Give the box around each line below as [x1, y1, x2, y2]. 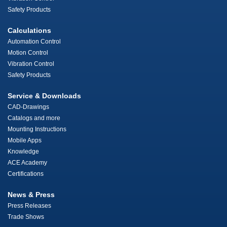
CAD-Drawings [8, 103, 49, 111]
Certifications [8, 170, 44, 178]
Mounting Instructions [8, 126, 66, 133]
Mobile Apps [8, 137, 42, 144]
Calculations [8, 26, 51, 35]
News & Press [8, 191, 55, 199]
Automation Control [8, 38, 61, 46]
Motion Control [8, 49, 48, 57]
